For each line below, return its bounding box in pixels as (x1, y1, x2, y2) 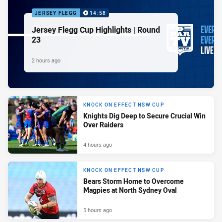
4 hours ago (83, 141, 112, 149)
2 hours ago (32, 56, 60, 64)
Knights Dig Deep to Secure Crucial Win (83, 111, 206, 120)
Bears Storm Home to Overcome (83, 176, 184, 186)
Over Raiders (83, 119, 123, 129)
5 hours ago (83, 206, 112, 214)
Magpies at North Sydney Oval (83, 185, 177, 195)
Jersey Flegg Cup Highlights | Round (32, 24, 160, 36)
